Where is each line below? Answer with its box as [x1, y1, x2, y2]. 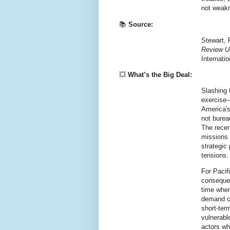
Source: [128, 20, 153, 28]
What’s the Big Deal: [128, 70, 192, 79]
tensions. [201, 151, 228, 160]
